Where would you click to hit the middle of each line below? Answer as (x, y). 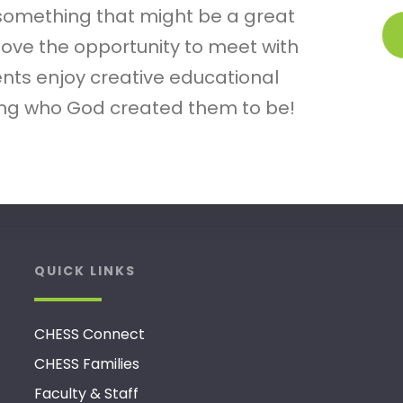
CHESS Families (86, 364)
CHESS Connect (89, 334)
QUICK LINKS (85, 271)
